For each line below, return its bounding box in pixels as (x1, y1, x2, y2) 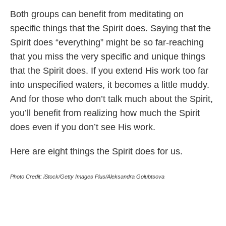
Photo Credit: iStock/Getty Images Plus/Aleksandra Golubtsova (10, 174, 164, 180)
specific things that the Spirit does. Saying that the (10, 23, 211, 34)
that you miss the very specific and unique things (10, 51, 205, 62)
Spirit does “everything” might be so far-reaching (10, 37, 204, 48)
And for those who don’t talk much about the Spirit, (10, 94, 213, 104)
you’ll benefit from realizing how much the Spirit (10, 108, 200, 119)
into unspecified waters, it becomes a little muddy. (10, 80, 209, 90)
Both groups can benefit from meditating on (10, 9, 184, 20)
